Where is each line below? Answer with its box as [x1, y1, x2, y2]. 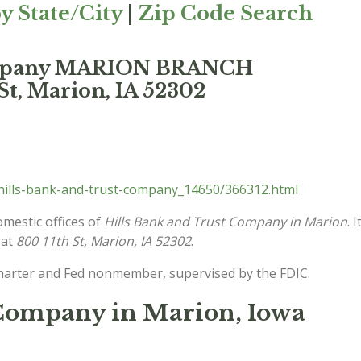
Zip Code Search [138, 2, 313, 25]
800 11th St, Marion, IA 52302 [16, 232, 191, 250]
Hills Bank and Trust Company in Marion [104, 213, 347, 230]
